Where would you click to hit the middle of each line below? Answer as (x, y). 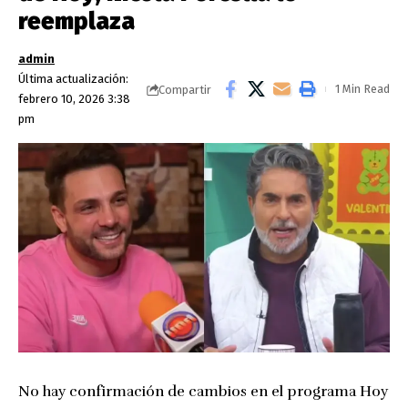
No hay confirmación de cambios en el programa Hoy (203, 391)
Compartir (185, 89)
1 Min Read (362, 89)
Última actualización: (73, 79)
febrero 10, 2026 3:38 (74, 99)
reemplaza (76, 21)
